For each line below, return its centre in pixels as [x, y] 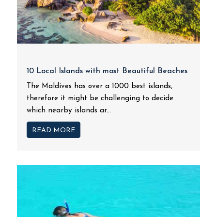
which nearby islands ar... [69, 111]
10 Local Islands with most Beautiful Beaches [107, 71]
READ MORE [54, 131]
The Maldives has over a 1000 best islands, [100, 86]
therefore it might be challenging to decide [100, 99]
